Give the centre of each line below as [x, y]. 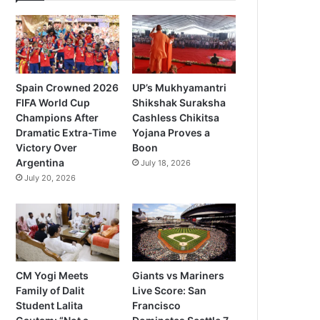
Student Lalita [50, 306]
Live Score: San [170, 291]
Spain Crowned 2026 [67, 87]
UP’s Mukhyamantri [180, 87]
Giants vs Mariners [179, 276]
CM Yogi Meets [52, 276]
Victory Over [47, 147]
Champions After [57, 117]
